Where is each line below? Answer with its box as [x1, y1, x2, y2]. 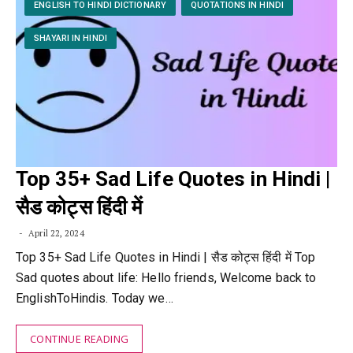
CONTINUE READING [30, 332, 129, 346]
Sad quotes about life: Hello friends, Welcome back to [16, 270, 317, 285]
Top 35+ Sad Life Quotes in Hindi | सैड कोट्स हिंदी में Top [16, 250, 316, 265]
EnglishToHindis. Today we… [16, 291, 173, 306]
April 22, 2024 [26, 228, 84, 239]
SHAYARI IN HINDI [34, 33, 107, 44]
